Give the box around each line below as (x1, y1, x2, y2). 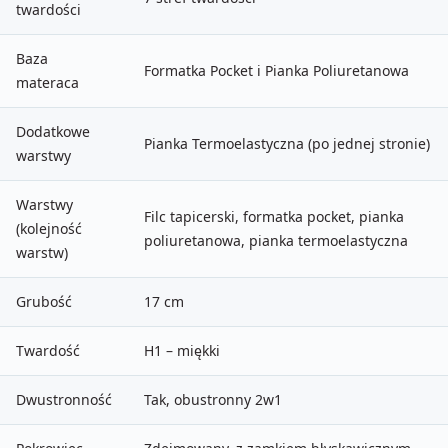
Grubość (16, 291, 72, 311)
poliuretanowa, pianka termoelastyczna (144, 230, 408, 250)
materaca (16, 72, 79, 92)
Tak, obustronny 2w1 (144, 389, 282, 409)
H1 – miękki (144, 340, 220, 360)
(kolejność (16, 218, 82, 238)
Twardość (16, 340, 80, 360)
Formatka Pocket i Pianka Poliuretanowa (144, 60, 409, 80)
